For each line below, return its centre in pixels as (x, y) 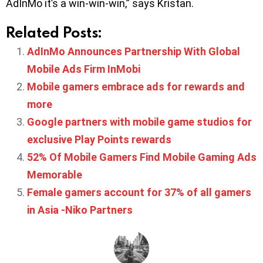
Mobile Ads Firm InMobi (84, 69)
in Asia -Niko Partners (80, 210)
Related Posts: (54, 32)
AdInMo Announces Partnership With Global (134, 51)
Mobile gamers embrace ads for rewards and (136, 86)
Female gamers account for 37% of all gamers (139, 192)
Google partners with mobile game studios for (139, 122)
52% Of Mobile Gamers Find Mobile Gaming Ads (142, 157)
